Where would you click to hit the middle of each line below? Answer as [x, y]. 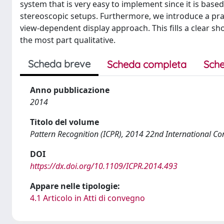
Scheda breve [59, 64]
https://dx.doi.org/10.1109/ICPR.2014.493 [104, 166]
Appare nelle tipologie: [75, 186]
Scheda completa [147, 64]
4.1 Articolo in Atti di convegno [87, 198]
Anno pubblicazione [70, 90]
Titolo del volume [64, 122]
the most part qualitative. [68, 40]
